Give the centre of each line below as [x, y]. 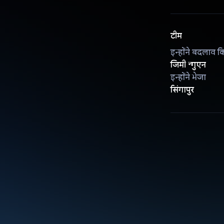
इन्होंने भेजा [188, 77]
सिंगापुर [182, 90]
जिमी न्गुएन [188, 65]
